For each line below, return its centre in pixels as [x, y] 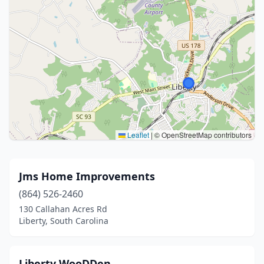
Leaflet [137, 135]
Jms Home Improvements [87, 176]
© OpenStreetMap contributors [202, 135]
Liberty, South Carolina [64, 221]
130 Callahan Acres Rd [63, 209]
